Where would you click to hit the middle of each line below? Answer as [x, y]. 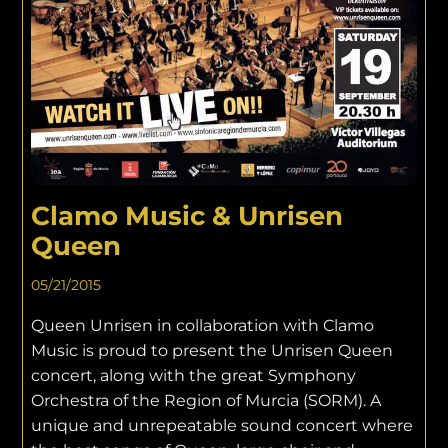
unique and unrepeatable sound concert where [222, 425]
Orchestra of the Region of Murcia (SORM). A [206, 400]
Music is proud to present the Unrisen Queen [212, 350]
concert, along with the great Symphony [194, 375]
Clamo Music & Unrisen [187, 215]
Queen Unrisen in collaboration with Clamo [203, 325]
